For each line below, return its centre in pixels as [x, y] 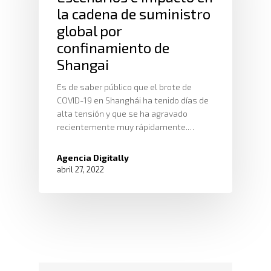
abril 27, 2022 [80, 169]
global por [89, 31]
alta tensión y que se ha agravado [122, 113]
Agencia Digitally [93, 158]
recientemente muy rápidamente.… [126, 127]
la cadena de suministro [134, 14]
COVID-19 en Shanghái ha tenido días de [133, 100]
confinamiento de [113, 47]
